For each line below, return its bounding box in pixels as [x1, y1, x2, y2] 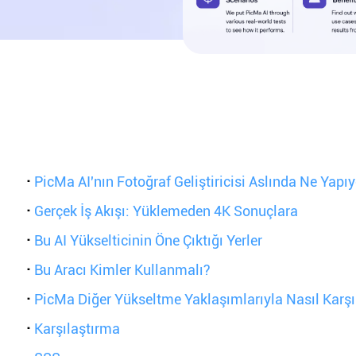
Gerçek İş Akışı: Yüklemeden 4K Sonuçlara [34, 203, 299, 219]
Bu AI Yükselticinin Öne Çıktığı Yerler [34, 232, 263, 249]
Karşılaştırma [34, 320, 121, 337]
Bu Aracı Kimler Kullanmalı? [34, 261, 211, 278]
